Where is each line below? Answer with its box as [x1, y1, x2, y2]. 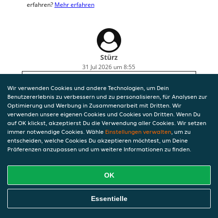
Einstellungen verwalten [105, 128, 171, 135]
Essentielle [91, 195, 127, 202]
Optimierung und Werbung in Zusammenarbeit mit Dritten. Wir [7, 102, 182, 109]
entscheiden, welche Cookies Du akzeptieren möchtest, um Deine [7, 137, 188, 144]
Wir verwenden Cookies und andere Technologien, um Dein [7, 84, 169, 91]
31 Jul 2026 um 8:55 [82, 63, 136, 71]
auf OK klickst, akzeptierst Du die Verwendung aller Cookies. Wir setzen [7, 119, 206, 127]
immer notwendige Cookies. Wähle [7, 128, 105, 135]
